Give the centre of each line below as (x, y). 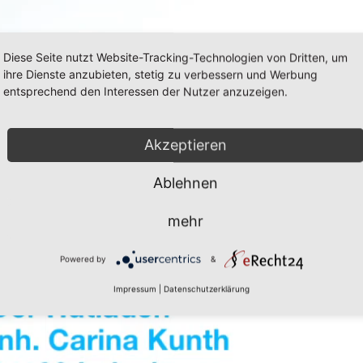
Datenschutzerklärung (207, 289)
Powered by (83, 258)
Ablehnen (186, 182)
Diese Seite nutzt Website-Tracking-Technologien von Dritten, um (175, 57)
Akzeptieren (186, 144)
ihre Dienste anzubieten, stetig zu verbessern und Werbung (160, 74)
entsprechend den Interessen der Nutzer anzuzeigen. (145, 91)
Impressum (135, 289)
